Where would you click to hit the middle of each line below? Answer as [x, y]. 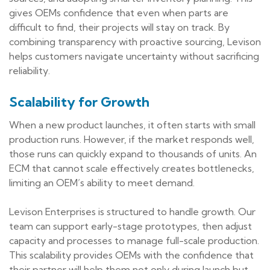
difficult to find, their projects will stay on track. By [119, 27]
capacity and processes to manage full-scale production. [134, 240]
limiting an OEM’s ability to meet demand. [102, 182]
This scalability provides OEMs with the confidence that [131, 255]
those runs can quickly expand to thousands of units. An [133, 153]
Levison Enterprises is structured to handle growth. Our [132, 211]
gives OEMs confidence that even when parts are [119, 12]
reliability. [30, 70]
